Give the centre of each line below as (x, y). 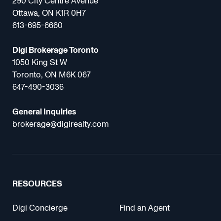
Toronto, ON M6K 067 (52, 74)
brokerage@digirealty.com (61, 124)
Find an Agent (144, 208)
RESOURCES (37, 184)
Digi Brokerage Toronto (56, 50)
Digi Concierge (40, 208)
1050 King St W (40, 62)
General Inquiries (44, 111)
